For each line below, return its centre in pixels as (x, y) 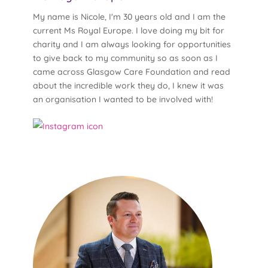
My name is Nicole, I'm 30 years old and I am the (129, 17)
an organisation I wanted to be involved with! (123, 100)
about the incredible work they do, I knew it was (128, 86)
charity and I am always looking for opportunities (132, 45)
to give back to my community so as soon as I (125, 58)
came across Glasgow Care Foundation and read (131, 72)
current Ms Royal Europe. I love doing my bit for (128, 31)
